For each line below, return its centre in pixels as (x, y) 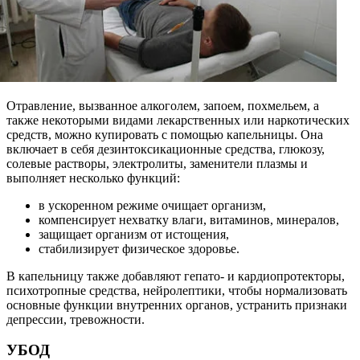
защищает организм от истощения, (134, 234)
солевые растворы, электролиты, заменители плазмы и (157, 163)
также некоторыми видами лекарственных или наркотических (178, 120)
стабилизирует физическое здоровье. (139, 248)
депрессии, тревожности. (76, 319)
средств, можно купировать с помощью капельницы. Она (165, 134)
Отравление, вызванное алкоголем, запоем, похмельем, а (163, 105)
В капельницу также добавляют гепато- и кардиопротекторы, (176, 276)
